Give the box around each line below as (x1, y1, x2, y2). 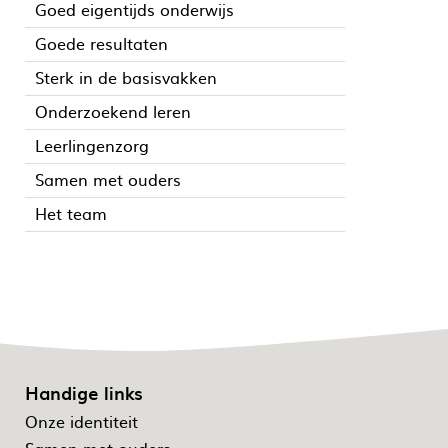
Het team (35, 200, 107, 225)
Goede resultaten (35, 30, 168, 55)
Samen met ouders (35, 166, 181, 191)
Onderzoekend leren (35, 98, 191, 123)
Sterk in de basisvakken (35, 64, 217, 89)
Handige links (25, 379, 143, 407)
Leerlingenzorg (35, 132, 149, 157)
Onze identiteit (25, 409, 138, 434)
